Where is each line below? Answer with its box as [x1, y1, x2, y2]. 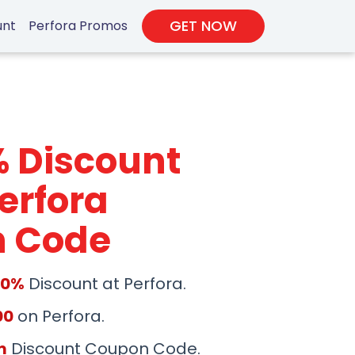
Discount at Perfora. [25, 272, 186, 295]
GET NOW [170, 15, 238, 36]
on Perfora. [13, 304, 105, 327]
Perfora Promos [29, 16, 128, 35]
